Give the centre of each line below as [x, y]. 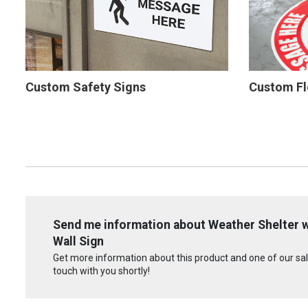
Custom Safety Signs [86, 87]
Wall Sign [78, 241]
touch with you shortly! [101, 271]
